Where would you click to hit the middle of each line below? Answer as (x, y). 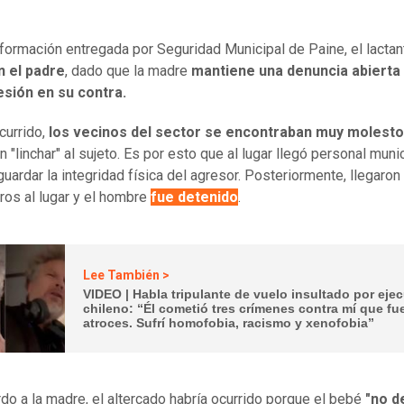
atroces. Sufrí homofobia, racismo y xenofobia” (229, 322)
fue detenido (194, 197)
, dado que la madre (128, 71)
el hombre (117, 197)
